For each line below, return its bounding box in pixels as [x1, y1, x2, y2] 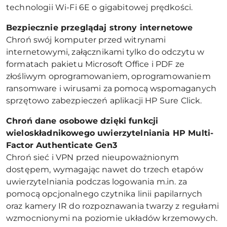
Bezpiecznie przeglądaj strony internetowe [6, 22, 193, 32]
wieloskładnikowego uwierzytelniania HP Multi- [6, 128, 214, 138]
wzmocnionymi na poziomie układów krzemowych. [6, 213, 218, 223]
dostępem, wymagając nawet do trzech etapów [6, 164, 203, 174]
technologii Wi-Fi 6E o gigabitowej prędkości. [6, 2, 193, 12]
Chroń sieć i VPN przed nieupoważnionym [6, 152, 179, 162]
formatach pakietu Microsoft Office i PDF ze [6, 59, 184, 69]
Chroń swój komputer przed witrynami [6, 34, 166, 45]
